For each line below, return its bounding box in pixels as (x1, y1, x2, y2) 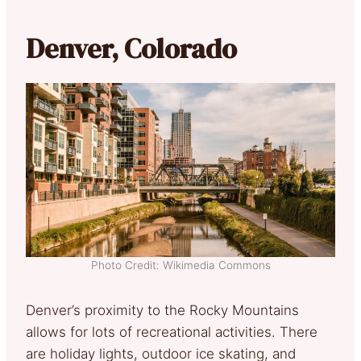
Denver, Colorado (26, 30, 237, 68)
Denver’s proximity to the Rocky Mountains (26, 302, 299, 319)
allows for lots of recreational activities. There (26, 324, 317, 341)
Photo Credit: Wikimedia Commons (90, 259, 271, 272)
